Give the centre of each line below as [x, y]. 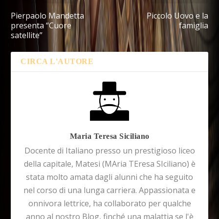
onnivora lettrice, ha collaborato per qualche [109, 203]
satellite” [27, 35]
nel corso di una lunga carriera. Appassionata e [109, 190]
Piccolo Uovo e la [177, 15]
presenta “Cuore [41, 25]
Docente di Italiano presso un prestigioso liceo [109, 150]
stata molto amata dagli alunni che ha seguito [109, 177]
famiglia [193, 25]
